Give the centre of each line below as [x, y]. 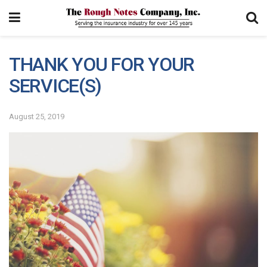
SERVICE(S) [55, 86]
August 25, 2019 [37, 116]
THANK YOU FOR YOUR [102, 64]
